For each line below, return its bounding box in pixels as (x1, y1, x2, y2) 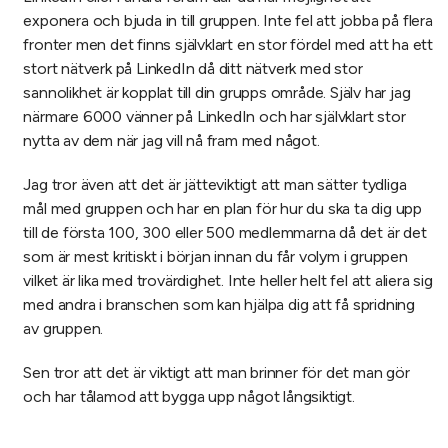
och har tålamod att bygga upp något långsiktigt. (23, 387, 355, 407)
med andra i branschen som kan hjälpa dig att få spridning (23, 295, 415, 315)
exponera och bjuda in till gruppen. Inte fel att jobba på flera (23, 11, 433, 31)
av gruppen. (23, 319, 104, 339)
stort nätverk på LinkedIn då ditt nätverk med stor (23, 59, 363, 79)
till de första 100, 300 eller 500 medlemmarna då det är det (23, 223, 427, 243)
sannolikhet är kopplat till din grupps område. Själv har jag (23, 83, 411, 103)
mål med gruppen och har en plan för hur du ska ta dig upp (23, 199, 422, 219)
